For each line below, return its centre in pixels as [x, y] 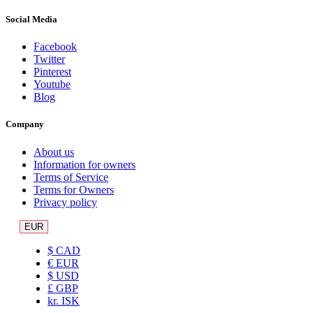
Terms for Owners [74, 189]
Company [25, 124]
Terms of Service [71, 177]
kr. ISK [64, 300]
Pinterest [52, 72]
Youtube [52, 85]
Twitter [49, 59]
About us [54, 152]
